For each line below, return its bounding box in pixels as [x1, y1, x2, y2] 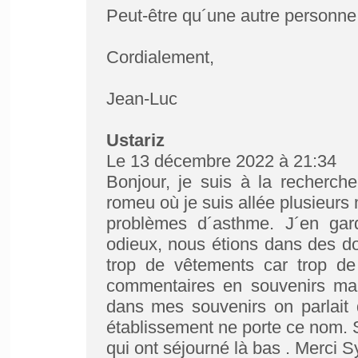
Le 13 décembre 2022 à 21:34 [105, 151, 336, 171]
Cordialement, [105, 47, 214, 67]
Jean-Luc [105, 89, 177, 109]
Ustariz [105, 130, 165, 150]
